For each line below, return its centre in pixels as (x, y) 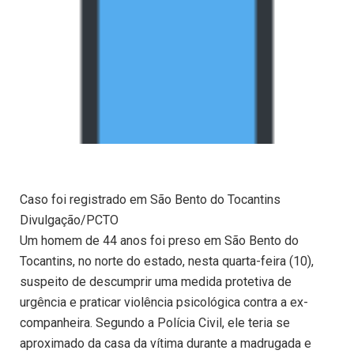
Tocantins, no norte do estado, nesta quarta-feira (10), (167, 262)
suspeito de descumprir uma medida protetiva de (156, 282)
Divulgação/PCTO (69, 220)
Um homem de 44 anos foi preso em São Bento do (159, 241)
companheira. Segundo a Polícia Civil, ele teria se (155, 323)
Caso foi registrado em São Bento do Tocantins (150, 200)
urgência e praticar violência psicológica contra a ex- (164, 303)
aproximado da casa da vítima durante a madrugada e (166, 344)
